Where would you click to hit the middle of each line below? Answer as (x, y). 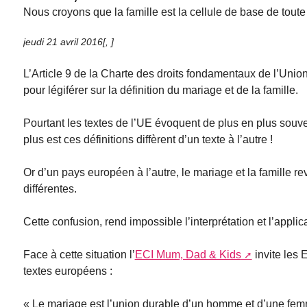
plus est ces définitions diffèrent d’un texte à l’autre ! (148, 140)
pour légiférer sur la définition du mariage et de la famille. (160, 90)
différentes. (50, 189)
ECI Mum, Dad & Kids (188, 255)
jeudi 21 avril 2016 (63, 42)
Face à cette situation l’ (79, 255)
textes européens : (67, 271)
